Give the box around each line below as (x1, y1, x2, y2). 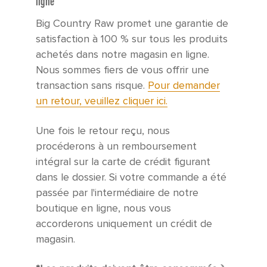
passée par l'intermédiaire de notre (36, 187, 198, 200)
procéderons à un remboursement (36, 140, 197, 153)
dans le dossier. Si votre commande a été (36, 171, 226, 184)
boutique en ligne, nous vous (36, 202, 171, 215)
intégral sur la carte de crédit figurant (36, 156, 210, 169)
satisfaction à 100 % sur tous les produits (36, 33, 228, 46)
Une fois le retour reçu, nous (36, 125, 170, 138)
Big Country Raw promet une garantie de (36, 17, 228, 30)
